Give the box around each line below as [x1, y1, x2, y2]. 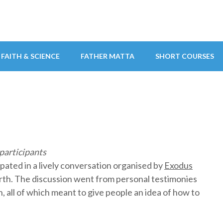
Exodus [164, 160, 193, 171]
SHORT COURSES [155, 52, 214, 60]
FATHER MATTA [81, 52, 134, 60]
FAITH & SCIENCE [1, 52, 60, 60]
